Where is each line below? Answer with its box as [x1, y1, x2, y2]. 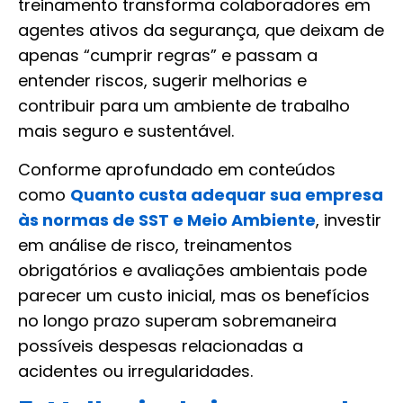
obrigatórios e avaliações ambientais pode [18, 258, 367, 282]
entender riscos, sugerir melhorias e [18, 69, 307, 93]
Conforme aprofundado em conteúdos [18, 157, 336, 181]
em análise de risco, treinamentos [18, 233, 292, 256]
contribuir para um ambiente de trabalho [18, 94, 350, 118]
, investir [316, 208, 381, 231]
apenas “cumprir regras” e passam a [18, 44, 318, 67]
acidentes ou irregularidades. [18, 359, 253, 382]
